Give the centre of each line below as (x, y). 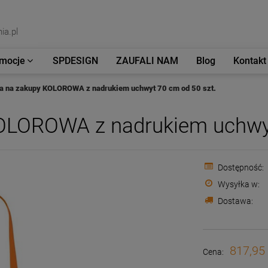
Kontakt (250, 61)
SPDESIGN (75, 61)
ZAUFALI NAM (147, 61)
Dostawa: (236, 201)
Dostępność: (241, 167)
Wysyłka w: (239, 184)
